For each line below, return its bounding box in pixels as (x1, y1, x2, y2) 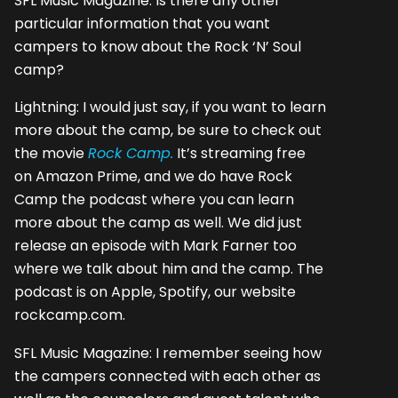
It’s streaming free (173, 143, 306, 164)
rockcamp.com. (14, 305, 125, 326)
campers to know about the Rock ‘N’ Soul (14, 36, 301, 58)
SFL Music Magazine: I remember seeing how (14, 342, 322, 363)
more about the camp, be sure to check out (14, 120, 322, 141)
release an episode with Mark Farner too (14, 235, 297, 257)
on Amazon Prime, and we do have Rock (14, 166, 292, 187)
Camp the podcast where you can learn (14, 189, 294, 211)
